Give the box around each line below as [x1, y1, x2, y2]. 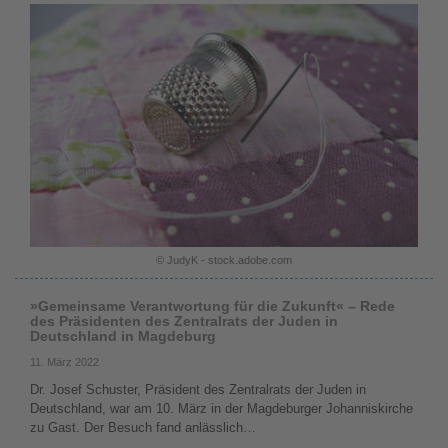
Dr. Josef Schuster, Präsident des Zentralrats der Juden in [30, 381, 366, 397]
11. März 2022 [30, 355, 99, 368]
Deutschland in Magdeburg [30, 327, 216, 344]
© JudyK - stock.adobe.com [156, 253, 292, 266]
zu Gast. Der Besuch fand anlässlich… [30, 419, 256, 435]
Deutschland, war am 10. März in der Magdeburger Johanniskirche [30, 400, 413, 416]
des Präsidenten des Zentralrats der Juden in [30, 312, 338, 329]
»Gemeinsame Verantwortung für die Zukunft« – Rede [30, 297, 395, 314]
